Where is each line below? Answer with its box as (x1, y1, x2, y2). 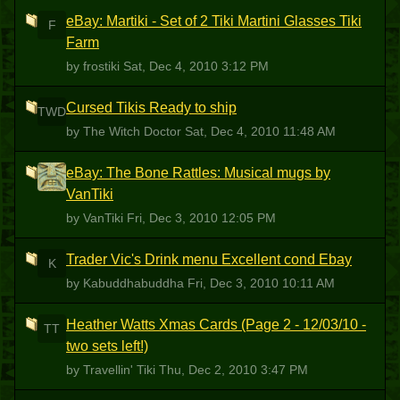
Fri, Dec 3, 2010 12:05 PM (127, 211, 276, 225)
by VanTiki (66, 211, 127, 225)
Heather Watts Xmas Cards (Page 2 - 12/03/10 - (66, 317, 366, 332)
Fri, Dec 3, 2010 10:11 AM (187, 276, 335, 290)
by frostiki (66, 59, 123, 73)
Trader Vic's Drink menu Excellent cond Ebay (66, 252, 352, 267)
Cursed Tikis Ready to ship (66, 100, 237, 115)
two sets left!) (66, 338, 148, 354)
